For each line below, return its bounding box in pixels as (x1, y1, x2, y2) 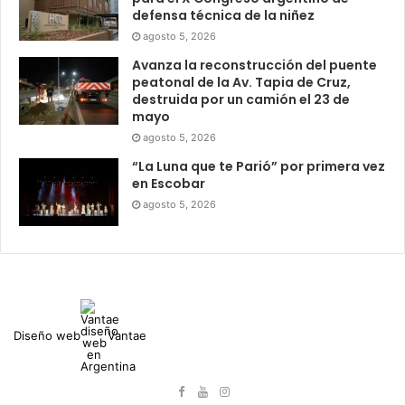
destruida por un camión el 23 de (132, 89, 350, 108)
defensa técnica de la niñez (132, 5, 315, 24)
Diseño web (14, 327, 80, 343)
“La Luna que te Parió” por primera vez (132, 156, 385, 175)
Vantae (108, 327, 146, 343)
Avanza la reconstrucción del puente (132, 55, 377, 74)
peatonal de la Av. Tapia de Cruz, (132, 72, 351, 91)
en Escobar (132, 174, 205, 193)
